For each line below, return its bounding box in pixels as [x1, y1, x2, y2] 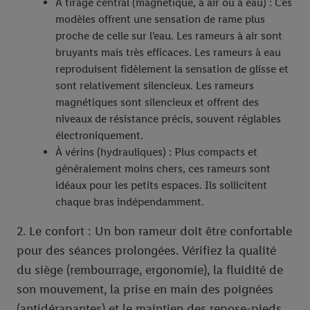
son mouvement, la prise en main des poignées [17, 282, 273, 298]
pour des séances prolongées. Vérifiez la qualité [17, 243, 276, 259]
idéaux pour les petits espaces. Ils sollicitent [55, 179, 267, 192]
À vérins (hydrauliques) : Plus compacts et [55, 145, 257, 159]
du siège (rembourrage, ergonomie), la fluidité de [17, 262, 283, 278]
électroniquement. [55, 129, 143, 143]
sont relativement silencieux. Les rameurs [55, 79, 254, 93]
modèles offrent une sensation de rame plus [55, 12, 265, 26]
